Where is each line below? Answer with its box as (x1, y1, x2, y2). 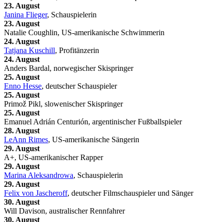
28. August (4, 126, 40, 135)
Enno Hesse (4, 81, 42, 90)
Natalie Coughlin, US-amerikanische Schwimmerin (4, 28, 165, 37)
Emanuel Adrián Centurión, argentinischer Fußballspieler (4, 117, 182, 126)
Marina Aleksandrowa (4, 170, 73, 179)
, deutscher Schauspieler (42, 81, 117, 90)
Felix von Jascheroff (4, 188, 67, 197)
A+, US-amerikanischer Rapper (4, 153, 103, 162)
